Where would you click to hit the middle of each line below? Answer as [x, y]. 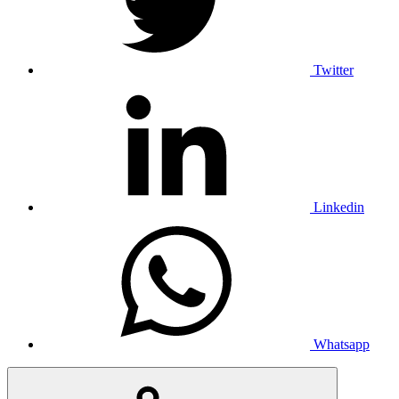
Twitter [334, 69]
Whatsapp [342, 344]
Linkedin [339, 207]
